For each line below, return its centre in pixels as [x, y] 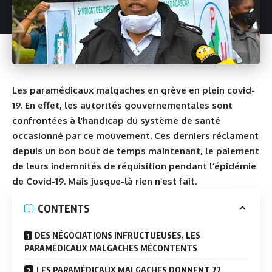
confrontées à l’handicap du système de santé [116, 121]
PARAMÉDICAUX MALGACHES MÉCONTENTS [111, 248]
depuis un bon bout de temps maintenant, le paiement [136, 151]
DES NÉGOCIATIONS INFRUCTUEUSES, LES [117, 236]
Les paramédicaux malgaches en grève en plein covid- [134, 90]
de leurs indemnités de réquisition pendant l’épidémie [134, 166]
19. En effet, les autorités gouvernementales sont [122, 106]
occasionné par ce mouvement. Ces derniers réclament [135, 136]
